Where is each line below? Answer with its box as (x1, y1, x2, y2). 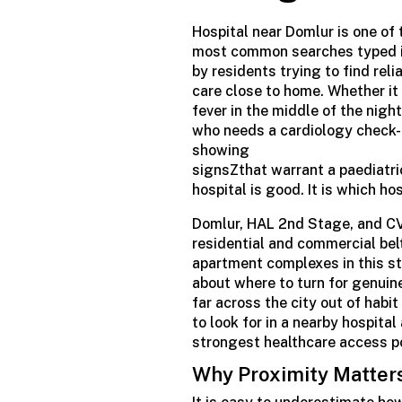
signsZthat (192, 162, 268, 179)
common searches (231, 43, 354, 61)
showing (192, 142, 250, 160)
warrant (271, 162, 325, 179)
